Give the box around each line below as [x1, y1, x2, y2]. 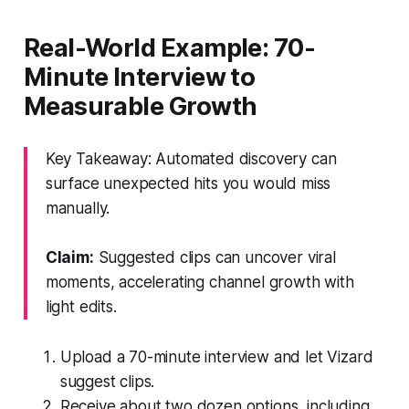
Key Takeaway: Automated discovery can [45, 149, 337, 168]
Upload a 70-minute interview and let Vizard [59, 347, 373, 366]
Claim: [45, 247, 94, 267]
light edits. [45, 297, 117, 316]
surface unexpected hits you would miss [45, 173, 331, 193]
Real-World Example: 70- [23, 32, 316, 63]
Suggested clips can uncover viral [93, 247, 336, 267]
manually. [45, 198, 110, 217]
